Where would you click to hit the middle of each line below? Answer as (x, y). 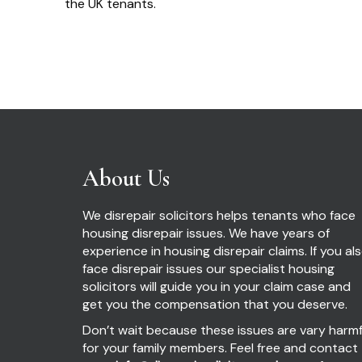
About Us (126, 179)
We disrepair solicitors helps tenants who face (219, 216)
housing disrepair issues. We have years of (206, 234)
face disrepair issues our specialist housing (208, 269)
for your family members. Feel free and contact (220, 348)
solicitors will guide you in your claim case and (217, 287)
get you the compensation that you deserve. (215, 305)
